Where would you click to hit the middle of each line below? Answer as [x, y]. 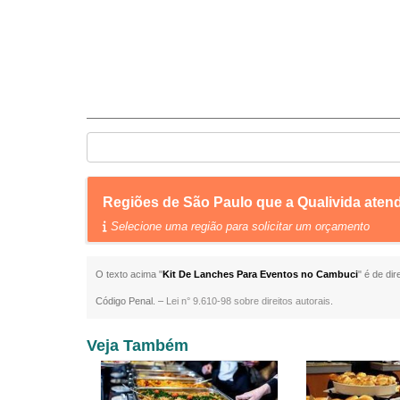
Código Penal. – [131, 301]
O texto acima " [129, 274]
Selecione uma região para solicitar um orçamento [239, 226]
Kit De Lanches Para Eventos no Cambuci [261, 274]
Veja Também [138, 346]
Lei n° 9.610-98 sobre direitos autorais [249, 301]
